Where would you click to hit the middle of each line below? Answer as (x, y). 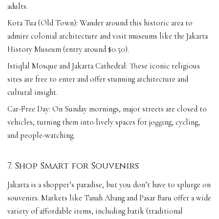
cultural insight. (33, 92)
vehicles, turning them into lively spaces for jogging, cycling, (104, 122)
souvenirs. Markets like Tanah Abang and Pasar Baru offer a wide (109, 198)
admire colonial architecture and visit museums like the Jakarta (108, 36)
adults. (18, 6)
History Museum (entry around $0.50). (68, 49)
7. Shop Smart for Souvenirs (73, 166)
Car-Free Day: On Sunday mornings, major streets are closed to (107, 109)
